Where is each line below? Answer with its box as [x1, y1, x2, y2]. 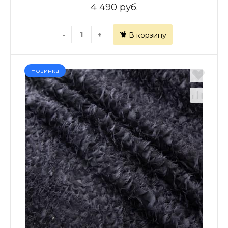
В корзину [128, 31, 166, 40]
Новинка [31, 67, 59, 74]
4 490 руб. [90, 2, 138, 13]
